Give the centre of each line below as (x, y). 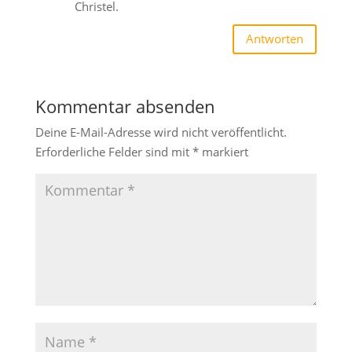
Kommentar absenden (125, 106)
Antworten (275, 39)
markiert (223, 151)
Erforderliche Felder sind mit (114, 151)
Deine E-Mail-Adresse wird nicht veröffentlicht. (161, 132)
